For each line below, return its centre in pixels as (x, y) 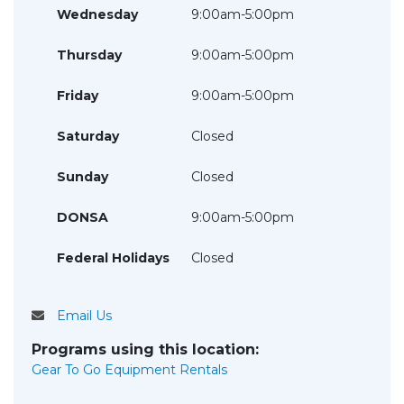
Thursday (89, 55)
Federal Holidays (113, 258)
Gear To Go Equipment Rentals (129, 370)
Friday (78, 96)
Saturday (88, 136)
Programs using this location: (145, 349)
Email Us (84, 316)
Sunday (83, 177)
